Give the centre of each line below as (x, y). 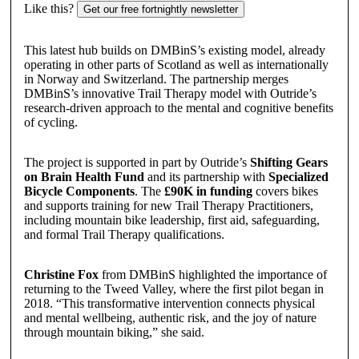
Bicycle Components (79, 191)
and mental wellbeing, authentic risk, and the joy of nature (170, 317)
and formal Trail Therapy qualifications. (124, 234)
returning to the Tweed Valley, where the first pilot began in (173, 288)
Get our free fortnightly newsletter (160, 9)
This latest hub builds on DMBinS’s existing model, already (174, 50)
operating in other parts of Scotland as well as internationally (176, 64)
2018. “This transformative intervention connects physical (169, 303)
